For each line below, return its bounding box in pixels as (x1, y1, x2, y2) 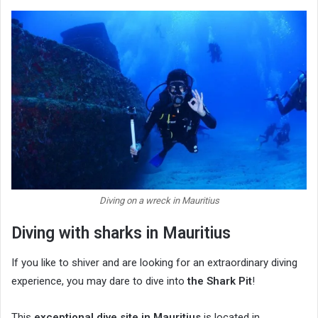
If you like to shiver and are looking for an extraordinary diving (11, 256, 297, 269)
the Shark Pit (187, 274, 252, 287)
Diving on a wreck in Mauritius (99, 195, 219, 207)
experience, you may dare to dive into (11, 274, 187, 287)
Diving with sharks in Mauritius (11, 224, 231, 243)
